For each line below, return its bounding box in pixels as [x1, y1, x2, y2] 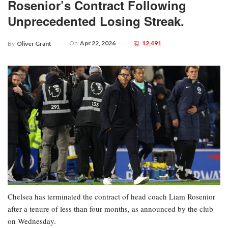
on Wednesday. [8, 216, 56, 226]
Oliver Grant [17, 40, 51, 48]
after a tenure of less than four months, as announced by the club [8, 204, 213, 214]
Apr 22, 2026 [80, 39, 116, 47]
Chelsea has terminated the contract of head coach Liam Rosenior [8, 191, 215, 202]
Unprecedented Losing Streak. [8, 12, 184, 30]
